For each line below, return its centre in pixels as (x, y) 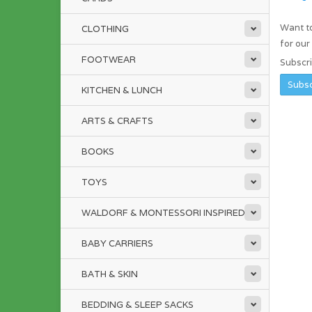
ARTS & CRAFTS (117, 121)
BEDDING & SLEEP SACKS (138, 305)
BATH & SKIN (110, 274)
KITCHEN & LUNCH (122, 90)
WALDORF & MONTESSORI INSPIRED (163, 213)
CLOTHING (105, 29)
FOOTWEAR (109, 60)
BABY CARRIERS (117, 243)
